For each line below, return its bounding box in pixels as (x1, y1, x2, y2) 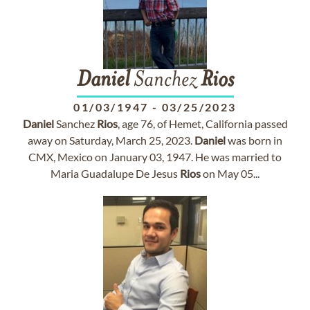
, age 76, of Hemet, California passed (117, 117, 288, 130)
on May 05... (201, 167, 259, 180)
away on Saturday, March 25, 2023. (28, 134, 194, 147)
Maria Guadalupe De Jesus (51, 167, 180, 180)
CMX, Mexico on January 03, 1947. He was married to (28, 150, 282, 163)
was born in (226, 134, 282, 147)
